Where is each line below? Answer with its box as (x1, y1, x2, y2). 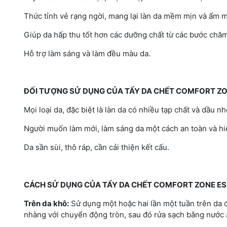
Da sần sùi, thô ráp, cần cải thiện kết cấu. (24, 142, 169, 152)
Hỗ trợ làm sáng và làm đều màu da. (24, 48, 150, 58)
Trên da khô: (24, 198, 69, 208)
